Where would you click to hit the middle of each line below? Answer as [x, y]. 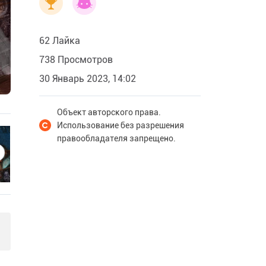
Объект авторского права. [109, 112]
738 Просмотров [76, 60]
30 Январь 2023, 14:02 [88, 79]
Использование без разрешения [121, 125]
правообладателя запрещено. [116, 138]
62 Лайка [60, 41]
